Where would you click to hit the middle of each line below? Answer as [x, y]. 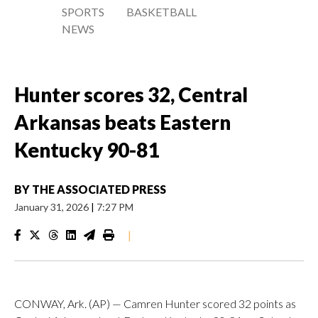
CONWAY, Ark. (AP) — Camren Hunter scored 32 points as [155, 303]
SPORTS [83, 12]
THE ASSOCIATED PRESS [99, 189]
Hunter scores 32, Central [131, 94]
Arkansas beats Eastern [122, 122]
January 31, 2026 [53, 207]
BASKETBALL [162, 12]
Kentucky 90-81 [87, 150]
